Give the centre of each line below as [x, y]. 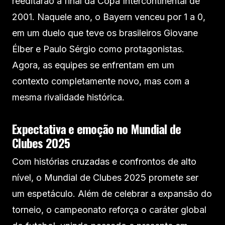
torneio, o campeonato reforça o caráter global [109, 210]
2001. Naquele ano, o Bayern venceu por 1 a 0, [109, 17]
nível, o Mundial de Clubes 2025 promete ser [105, 178]
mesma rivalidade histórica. [68, 97]
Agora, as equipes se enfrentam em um [93, 65]
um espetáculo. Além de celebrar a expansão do [112, 194]
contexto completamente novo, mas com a [101, 81]
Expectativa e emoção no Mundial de [97, 129]
